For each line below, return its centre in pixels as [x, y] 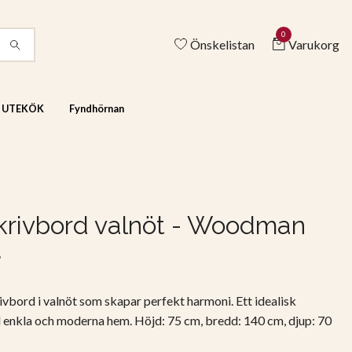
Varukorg [314, 44]
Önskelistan [222, 44]
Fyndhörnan [96, 109]
